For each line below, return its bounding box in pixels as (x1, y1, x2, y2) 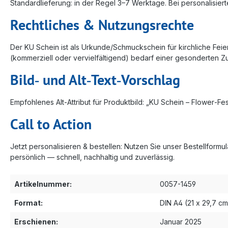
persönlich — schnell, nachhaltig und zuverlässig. (10, 152, 175, 161)
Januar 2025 (160, 217, 202, 226)
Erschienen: (14, 217, 58, 226)
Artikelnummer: (14, 179, 72, 188)
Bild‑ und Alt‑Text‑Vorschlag (10, 70, 180, 89)
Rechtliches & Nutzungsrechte (10, 15, 194, 34)
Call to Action (10, 114, 92, 133)
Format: (14, 198, 43, 207)
